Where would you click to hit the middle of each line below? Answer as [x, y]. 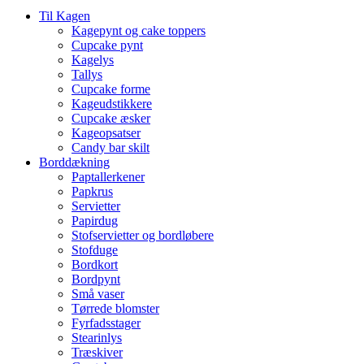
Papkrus [92, 192]
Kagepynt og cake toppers [139, 31]
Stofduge [95, 250]
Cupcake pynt [107, 45]
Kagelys [93, 60]
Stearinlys [97, 338]
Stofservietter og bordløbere [143, 236]
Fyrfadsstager [106, 323]
